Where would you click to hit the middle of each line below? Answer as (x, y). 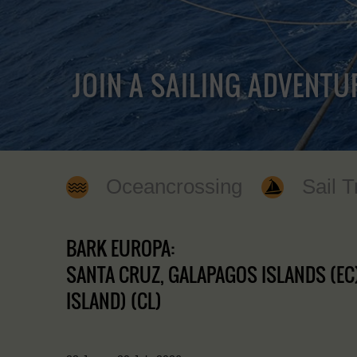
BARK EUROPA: (120, 247)
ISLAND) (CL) (114, 300)
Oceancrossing (175, 186)
